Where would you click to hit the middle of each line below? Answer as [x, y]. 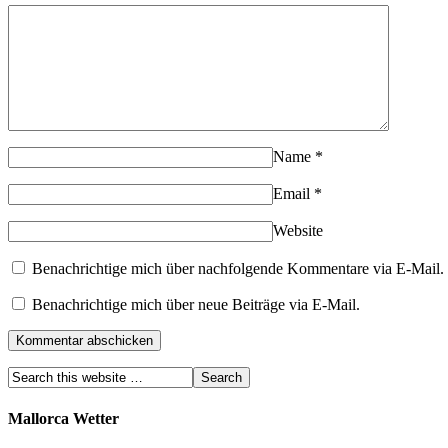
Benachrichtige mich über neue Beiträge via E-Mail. [196, 305]
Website [298, 231]
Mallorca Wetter [63, 418]
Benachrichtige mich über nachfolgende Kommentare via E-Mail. [238, 269]
